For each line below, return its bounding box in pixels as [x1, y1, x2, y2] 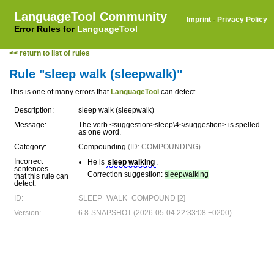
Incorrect [14, 157, 43, 166]
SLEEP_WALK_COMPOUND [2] [78, 194, 185, 202]
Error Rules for [14, 24, 77, 34]
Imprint [187, 15, 211, 24]
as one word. [78, 128, 121, 136]
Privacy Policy [217, 15, 267, 24]
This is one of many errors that [9, 87, 111, 96]
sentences [14, 165, 48, 173]
